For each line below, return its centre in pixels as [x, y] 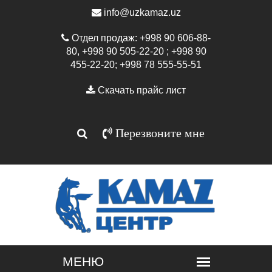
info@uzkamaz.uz [141, 12]
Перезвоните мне [158, 133]
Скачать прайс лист [141, 90]
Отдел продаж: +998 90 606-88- [140, 38]
